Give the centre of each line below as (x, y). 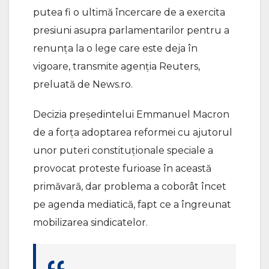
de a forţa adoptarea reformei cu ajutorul (133, 132)
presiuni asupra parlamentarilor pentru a (131, 30)
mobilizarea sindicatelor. (90, 222)
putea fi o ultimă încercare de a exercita (129, 12)
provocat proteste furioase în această (122, 168)
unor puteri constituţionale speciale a (123, 150)
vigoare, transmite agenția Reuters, (116, 66)
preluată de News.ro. (83, 84)
